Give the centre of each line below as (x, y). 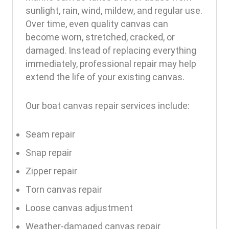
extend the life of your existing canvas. (105, 77)
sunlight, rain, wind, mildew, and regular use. (114, 10)
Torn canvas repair (64, 189)
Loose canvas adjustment (79, 208)
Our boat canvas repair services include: (108, 106)
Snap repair (49, 153)
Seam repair (50, 134)
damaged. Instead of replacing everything (111, 50)
